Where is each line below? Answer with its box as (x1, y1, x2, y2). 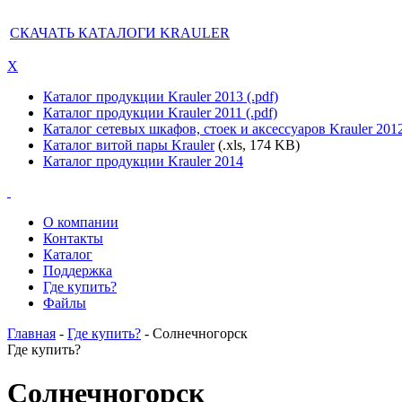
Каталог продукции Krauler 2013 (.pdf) (43, 89, 278, 104)
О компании (43, 214, 118, 230)
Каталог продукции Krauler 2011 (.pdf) (43, 105, 277, 120)
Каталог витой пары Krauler (43, 137, 214, 153)
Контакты (43, 231, 103, 246)
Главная (7, 326, 56, 341)
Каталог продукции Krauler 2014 (43, 153, 243, 169)
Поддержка (43, 263, 112, 278)
